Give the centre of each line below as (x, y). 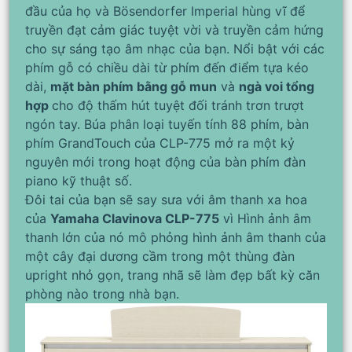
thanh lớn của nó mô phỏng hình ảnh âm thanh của (176, 237)
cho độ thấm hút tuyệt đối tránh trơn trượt (178, 105)
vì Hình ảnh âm (265, 218)
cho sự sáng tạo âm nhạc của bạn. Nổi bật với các (175, 48)
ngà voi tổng (277, 86)
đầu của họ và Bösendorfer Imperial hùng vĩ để (165, 11)
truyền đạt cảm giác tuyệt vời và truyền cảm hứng (174, 29)
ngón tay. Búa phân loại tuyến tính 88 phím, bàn (167, 124)
